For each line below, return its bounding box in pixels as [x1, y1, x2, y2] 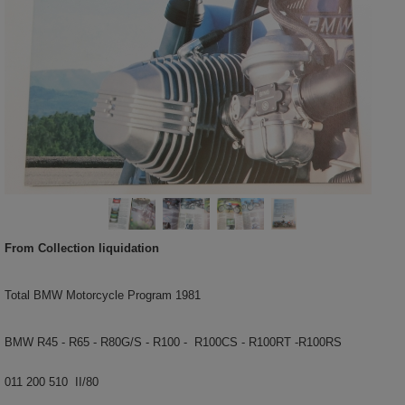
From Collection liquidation [5, 240, 159, 255]
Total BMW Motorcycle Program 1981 [5, 287, 201, 302]
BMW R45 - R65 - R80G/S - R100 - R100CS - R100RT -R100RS [5, 334, 342, 349]
